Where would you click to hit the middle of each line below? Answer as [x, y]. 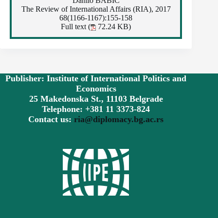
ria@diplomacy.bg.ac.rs [119, 119]
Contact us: [51, 119]
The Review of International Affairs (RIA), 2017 [96, 9]
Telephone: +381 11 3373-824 [96, 109]
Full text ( [76, 27]
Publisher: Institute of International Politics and [96, 78]
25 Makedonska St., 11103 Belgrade [96, 99]
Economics [96, 88]
